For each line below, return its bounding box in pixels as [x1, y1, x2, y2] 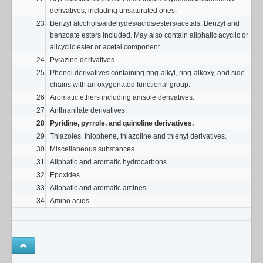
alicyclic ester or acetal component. [50, 43, 161, 52]
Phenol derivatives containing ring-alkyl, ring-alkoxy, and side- [50, 69, 247, 77]
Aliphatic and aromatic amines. [50, 184, 148, 193]
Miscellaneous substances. [50, 145, 136, 154]
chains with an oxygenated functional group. [50, 80, 190, 89]
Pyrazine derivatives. [50, 56, 116, 65]
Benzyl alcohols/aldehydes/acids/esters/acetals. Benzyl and [50, 19, 240, 28]
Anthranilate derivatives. [50, 106, 127, 115]
